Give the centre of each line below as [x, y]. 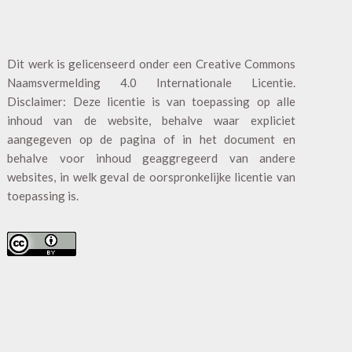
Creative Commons [245, 63]
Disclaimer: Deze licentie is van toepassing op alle [151, 101]
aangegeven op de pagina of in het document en [151, 139]
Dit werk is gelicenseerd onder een [101, 63]
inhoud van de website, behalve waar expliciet [151, 120]
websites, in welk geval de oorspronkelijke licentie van [151, 176]
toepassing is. [43, 195]
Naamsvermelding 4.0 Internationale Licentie [150, 82]
